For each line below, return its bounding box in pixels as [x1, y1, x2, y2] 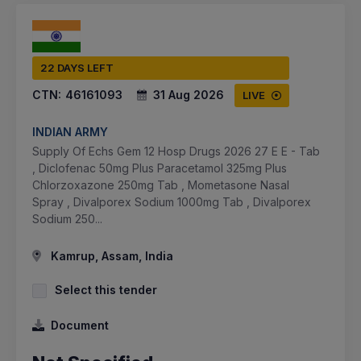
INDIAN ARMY [32, 124, 108, 139]
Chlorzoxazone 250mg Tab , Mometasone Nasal [32, 177, 289, 192]
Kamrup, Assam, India [48, 248, 173, 263]
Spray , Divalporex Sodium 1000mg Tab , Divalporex [32, 194, 311, 209]
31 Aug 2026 [153, 87, 224, 102]
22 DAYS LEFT [40, 60, 114, 74]
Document [51, 317, 109, 332]
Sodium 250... [32, 211, 102, 226]
